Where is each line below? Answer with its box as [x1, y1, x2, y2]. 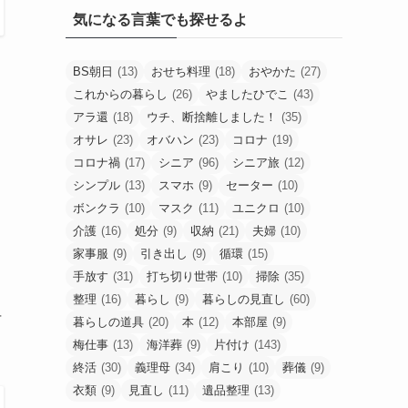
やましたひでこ [206, 87, 289, 101]
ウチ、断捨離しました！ [147, 109, 277, 124]
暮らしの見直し [202, 291, 285, 306]
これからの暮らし [73, 87, 168, 101]
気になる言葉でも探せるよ [73, 11, 248, 27]
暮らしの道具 [73, 314, 144, 329]
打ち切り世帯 [147, 269, 218, 283]
